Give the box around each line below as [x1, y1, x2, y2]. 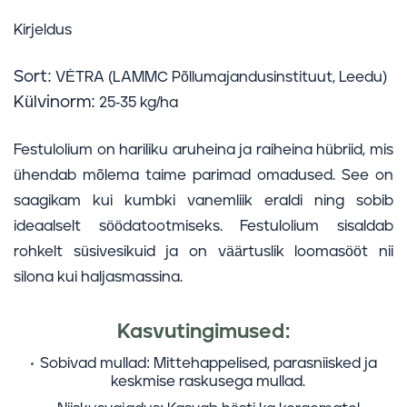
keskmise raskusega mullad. [111, 374, 305, 389]
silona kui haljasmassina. [14, 270, 183, 284]
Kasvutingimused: [116, 322, 291, 342]
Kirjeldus [14, 23, 72, 37]
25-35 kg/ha [95, 95, 178, 110]
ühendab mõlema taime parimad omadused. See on [14, 168, 393, 183]
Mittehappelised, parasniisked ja [149, 356, 377, 371]
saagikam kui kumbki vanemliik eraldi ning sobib [14, 194, 393, 208]
